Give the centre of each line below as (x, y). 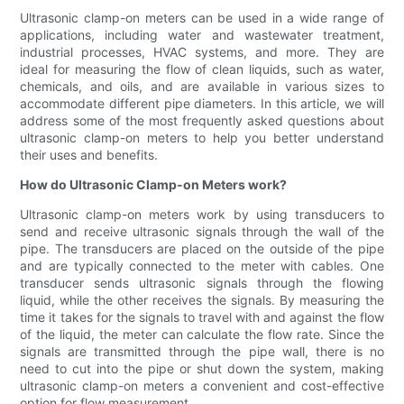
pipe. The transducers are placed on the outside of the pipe (202, 249)
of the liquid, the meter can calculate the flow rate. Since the (202, 335)
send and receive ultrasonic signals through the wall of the (202, 232)
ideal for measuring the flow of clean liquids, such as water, (202, 69)
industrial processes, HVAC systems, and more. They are (202, 52)
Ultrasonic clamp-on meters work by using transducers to (202, 215)
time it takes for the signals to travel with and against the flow (202, 317)
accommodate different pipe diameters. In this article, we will (202, 104)
